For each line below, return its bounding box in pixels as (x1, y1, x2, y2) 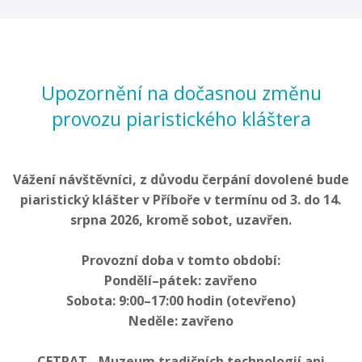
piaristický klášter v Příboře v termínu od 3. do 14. (20, 190, 342, 208)
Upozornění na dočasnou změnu (40, 79, 322, 106)
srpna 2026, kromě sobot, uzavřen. (69, 210, 292, 229)
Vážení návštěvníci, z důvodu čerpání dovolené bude (12, 170, 349, 188)
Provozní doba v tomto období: (81, 250, 280, 269)
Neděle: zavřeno (128, 311, 234, 330)
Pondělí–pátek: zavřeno (104, 271, 258, 289)
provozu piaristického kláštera (51, 105, 311, 132)
